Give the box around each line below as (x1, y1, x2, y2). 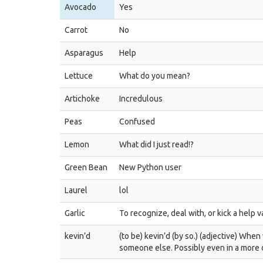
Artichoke (65, 94, 100, 103)
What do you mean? (119, 71, 190, 80)
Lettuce (65, 71, 93, 80)
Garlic (65, 208, 85, 218)
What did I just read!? (119, 140, 194, 149)
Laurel (65, 186, 87, 195)
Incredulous (119, 94, 163, 103)
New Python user (119, 163, 181, 172)
